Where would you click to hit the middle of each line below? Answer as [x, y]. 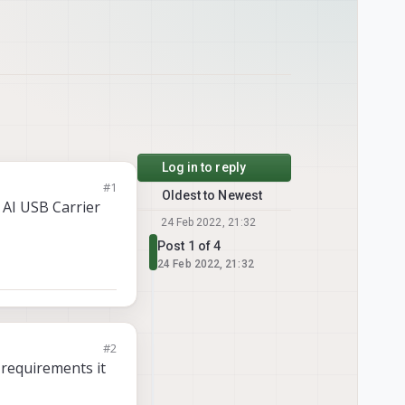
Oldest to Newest [212, 196]
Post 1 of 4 [189, 246]
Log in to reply [203, 168]
